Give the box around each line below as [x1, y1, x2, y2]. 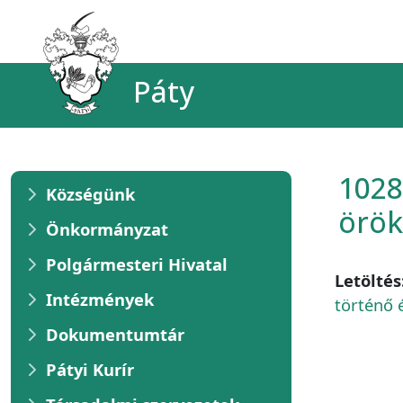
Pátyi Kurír [46, 358, 134, 381]
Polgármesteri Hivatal [46, 253, 228, 275]
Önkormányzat [46, 218, 168, 240]
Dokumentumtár [46, 323, 184, 345]
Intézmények [46, 288, 154, 310]
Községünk [46, 183, 135, 205]
